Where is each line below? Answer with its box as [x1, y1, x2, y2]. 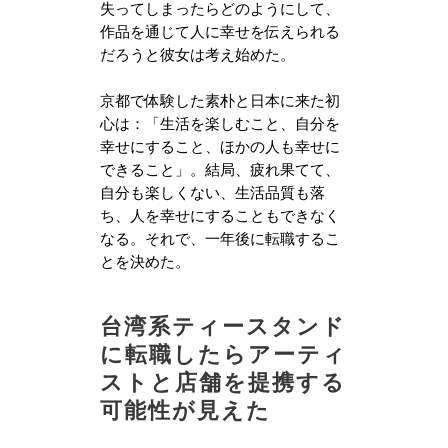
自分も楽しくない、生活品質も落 [100, 183, 325, 202]
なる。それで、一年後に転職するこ [100, 229, 340, 248]
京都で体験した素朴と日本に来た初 [100, 91, 340, 110]
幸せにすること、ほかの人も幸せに [100, 137, 340, 156]
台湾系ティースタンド [100, 312, 346, 339]
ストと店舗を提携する [100, 368, 346, 395]
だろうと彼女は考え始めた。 [100, 45, 295, 64]
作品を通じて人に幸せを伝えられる [100, 22, 340, 41]
